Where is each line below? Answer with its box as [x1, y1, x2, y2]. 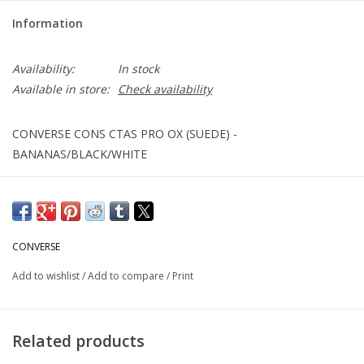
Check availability [118, 81, 212, 97]
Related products [12, 329, 145, 352]
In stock [118, 61, 159, 77]
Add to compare [88, 269, 167, 284]
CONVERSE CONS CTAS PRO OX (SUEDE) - [12, 126, 237, 142]
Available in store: [12, 81, 110, 97]
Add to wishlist [12, 269, 82, 284]
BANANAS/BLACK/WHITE [12, 146, 147, 162]
